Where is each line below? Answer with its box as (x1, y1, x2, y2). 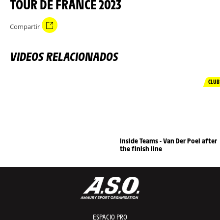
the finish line (120, 144, 162, 153)
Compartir (10, 22, 40, 31)
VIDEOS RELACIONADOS (10, 48, 118, 64)
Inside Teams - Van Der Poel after (120, 136, 217, 145)
